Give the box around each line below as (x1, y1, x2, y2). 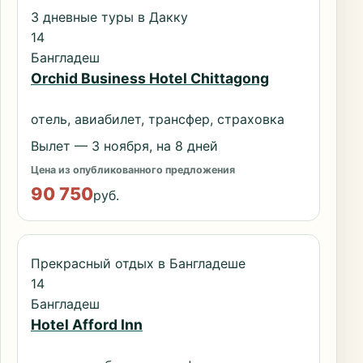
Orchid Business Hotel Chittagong (31, 70, 269, 88)
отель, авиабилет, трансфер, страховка (31, 111, 284, 128)
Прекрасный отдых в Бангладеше (31, 255, 246, 272)
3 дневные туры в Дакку (31, 9, 188, 26)
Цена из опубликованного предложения (31, 163, 235, 176)
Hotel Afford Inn (31, 316, 143, 334)
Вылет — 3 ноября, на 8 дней (31, 137, 218, 154)
